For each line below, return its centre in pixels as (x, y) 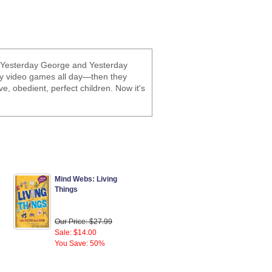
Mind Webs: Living (86, 179)
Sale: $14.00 (76, 232)
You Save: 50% (80, 243)
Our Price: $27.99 (83, 221)
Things (66, 189)
